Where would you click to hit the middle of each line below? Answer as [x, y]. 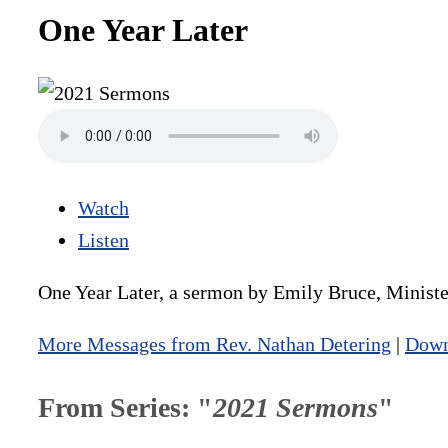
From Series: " [125, 408]
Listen [103, 240]
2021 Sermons [295, 408]
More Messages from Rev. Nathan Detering [214, 344]
